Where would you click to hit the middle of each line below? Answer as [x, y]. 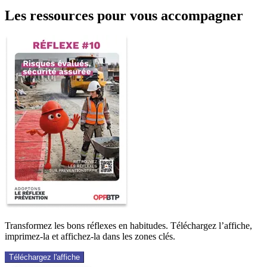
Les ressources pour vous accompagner [124, 15]
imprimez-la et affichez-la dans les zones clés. [90, 237]
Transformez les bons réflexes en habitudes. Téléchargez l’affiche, [128, 226]
